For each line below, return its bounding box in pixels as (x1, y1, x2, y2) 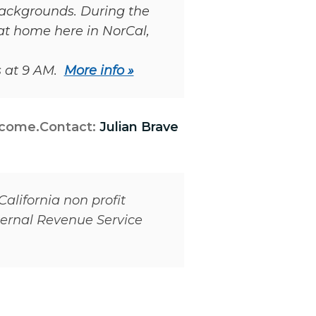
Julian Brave (96, 119, 178, 135)
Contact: (39, 119, 96, 135)
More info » (63, 63, 134, 79)
